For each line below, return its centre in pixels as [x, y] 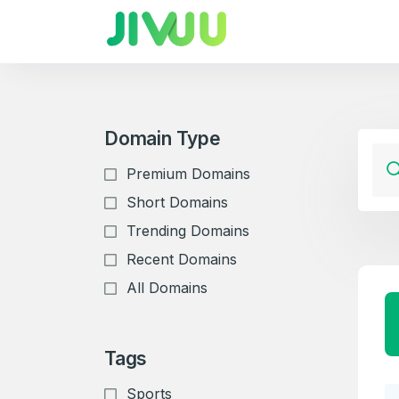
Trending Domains [188, 231]
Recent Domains [182, 259]
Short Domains [177, 202]
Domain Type [163, 138]
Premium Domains [188, 174]
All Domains [167, 288]
